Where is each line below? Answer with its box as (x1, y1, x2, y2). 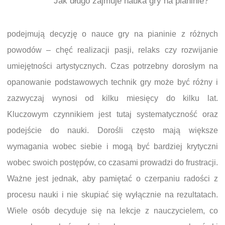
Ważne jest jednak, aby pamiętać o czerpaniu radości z (7, 174, 218, 183)
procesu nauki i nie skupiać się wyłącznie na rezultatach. (7, 190, 218, 199)
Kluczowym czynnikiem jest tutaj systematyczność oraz (7, 110, 218, 119)
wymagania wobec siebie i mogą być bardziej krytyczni (7, 142, 218, 151)
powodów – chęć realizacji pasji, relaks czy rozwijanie (7, 46, 218, 55)
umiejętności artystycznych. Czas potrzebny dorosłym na (7, 62, 218, 71)
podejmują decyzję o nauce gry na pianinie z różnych (7, 30, 218, 39)
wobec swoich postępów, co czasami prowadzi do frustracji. (7, 158, 218, 167)
